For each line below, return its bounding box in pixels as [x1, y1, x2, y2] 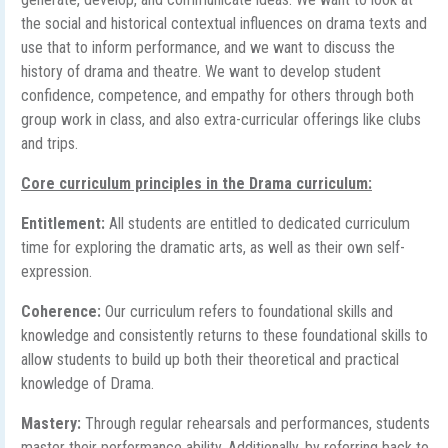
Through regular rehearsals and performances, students [85, 414, 430, 433]
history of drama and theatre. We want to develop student [21, 62, 381, 81]
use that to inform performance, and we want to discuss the [21, 38, 395, 57]
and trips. [21, 134, 78, 153]
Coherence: [21, 302, 105, 321]
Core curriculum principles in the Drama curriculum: [21, 174, 372, 193]
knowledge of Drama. [21, 374, 154, 393]
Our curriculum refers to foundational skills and [105, 302, 393, 321]
